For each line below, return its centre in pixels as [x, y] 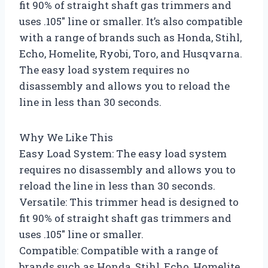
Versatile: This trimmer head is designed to [129, 202]
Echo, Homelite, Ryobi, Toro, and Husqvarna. [131, 53]
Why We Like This [66, 137]
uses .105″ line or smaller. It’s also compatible [131, 21]
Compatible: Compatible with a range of [119, 250]
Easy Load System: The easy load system [123, 153]
